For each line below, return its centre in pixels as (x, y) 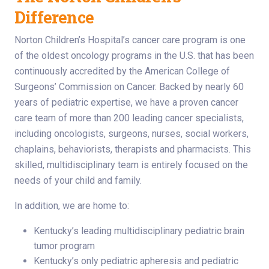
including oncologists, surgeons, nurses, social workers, (131, 133)
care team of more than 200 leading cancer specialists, (129, 118)
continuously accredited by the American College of (122, 71)
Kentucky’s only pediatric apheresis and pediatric (136, 261)
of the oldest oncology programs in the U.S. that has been (134, 55)
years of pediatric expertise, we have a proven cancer (126, 102)
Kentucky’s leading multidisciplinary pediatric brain (139, 231)
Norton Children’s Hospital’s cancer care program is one (130, 40)
